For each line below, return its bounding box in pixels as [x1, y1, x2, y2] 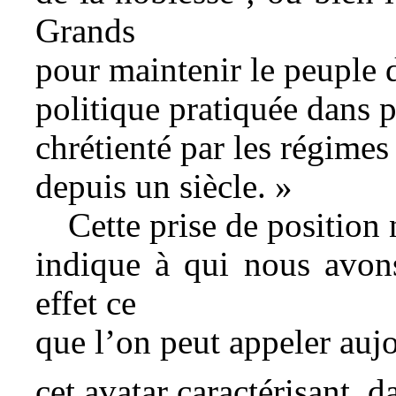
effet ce [35, 283, 136, 322]
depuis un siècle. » [35, 166, 293, 205]
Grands [35, 11, 135, 49]
